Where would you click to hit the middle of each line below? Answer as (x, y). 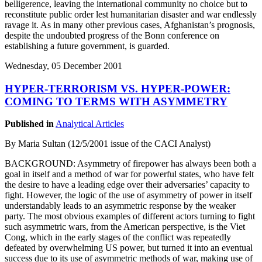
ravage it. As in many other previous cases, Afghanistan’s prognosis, (130, 25)
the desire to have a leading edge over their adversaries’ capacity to (127, 185)
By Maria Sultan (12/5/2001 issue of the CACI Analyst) (108, 144)
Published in (29, 124)
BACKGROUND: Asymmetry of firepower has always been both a (130, 164)
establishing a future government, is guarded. (87, 46)
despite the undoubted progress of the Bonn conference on (112, 35)
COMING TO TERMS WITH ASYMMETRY (116, 101)
